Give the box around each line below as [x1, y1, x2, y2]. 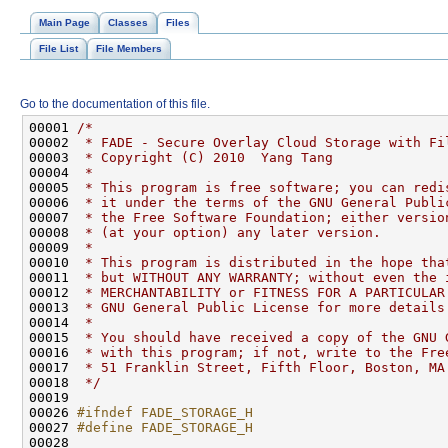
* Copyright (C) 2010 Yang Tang [77, 150, 333, 166]
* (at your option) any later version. [77, 225, 381, 241]
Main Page [39, 17, 90, 29]
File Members [96, 43, 162, 55]
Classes [108, 17, 148, 29]
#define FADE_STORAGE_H [77, 420, 253, 436]
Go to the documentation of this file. [20, 97, 210, 112]
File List [39, 43, 78, 55]
